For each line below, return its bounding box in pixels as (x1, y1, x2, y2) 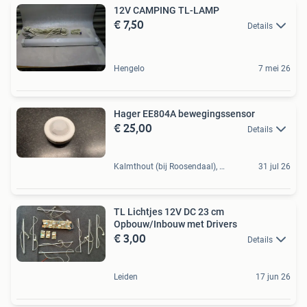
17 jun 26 (256, 272, 291, 282)
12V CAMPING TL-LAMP (114, 5, 219, 16)
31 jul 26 (258, 162, 291, 172)
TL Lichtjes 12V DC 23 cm (114, 206, 224, 218)
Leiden (114, 272, 138, 282)
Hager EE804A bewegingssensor (114, 108, 255, 119)
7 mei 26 (258, 63, 291, 73)
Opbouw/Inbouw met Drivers (114, 219, 237, 230)
